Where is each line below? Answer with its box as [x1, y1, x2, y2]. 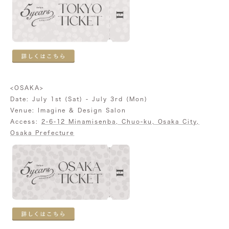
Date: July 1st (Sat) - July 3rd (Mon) [10, 96, 148, 102]
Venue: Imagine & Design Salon [10, 107, 126, 113]
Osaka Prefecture [10, 129, 75, 135]
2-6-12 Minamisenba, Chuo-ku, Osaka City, [41, 118, 200, 124]
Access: [10, 118, 41, 124]
